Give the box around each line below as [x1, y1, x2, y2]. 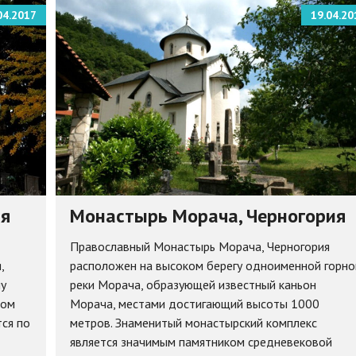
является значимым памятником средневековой [69, 334, 332, 350]
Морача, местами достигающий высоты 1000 [69, 296, 319, 312]
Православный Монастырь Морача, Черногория [69, 238, 330, 255]
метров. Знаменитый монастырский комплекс [69, 315, 317, 331]
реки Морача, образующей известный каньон [69, 277, 316, 293]
